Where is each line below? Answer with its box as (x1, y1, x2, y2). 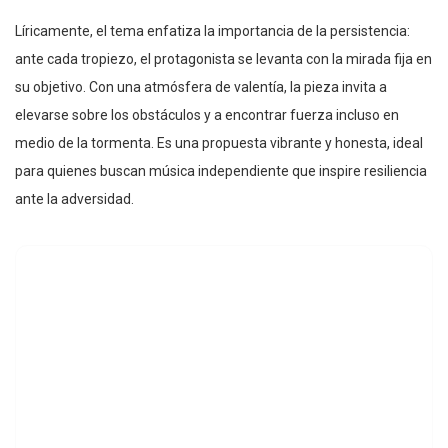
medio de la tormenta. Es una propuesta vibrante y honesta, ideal (15, 135, 423, 152)
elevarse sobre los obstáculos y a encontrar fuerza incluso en (15, 107, 399, 124)
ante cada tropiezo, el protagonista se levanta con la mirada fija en (15, 51, 432, 68)
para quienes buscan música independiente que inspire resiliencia (15, 163, 427, 180)
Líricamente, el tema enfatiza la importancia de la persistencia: (15, 23, 410, 40)
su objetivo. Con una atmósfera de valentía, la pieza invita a (15, 79, 387, 96)
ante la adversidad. (15, 191, 134, 208)
